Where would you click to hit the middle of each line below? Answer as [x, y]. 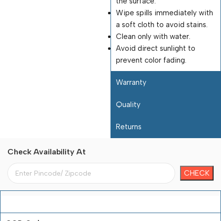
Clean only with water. [153, 37]
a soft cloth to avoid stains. [162, 25]
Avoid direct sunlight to [156, 48]
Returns [129, 127]
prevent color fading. [151, 60]
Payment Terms [32, 202]
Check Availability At [47, 152]
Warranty [131, 82]
